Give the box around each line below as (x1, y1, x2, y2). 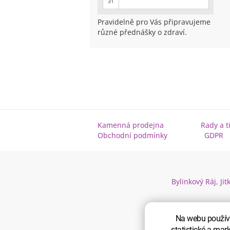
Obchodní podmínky (97, 130, 167, 140)
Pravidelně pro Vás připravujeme (97, 17, 210, 27)
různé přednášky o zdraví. (97, 27, 187, 37)
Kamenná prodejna (97, 120, 164, 130)
